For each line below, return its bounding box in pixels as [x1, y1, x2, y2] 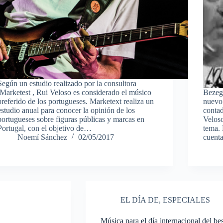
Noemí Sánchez [17, 132, 68, 141]
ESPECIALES [162, 195, 210, 204]
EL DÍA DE [120, 195, 159, 204]
